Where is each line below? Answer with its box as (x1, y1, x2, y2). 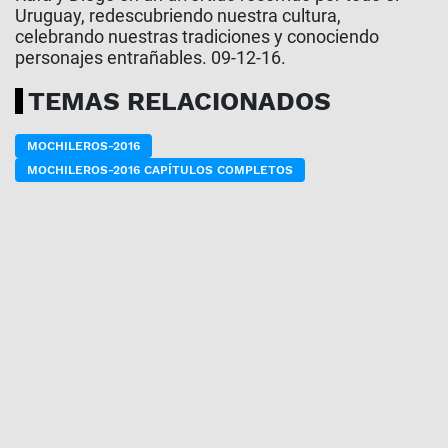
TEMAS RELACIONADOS (28, 85, 331, 116)
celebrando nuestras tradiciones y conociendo (15, 25, 379, 47)
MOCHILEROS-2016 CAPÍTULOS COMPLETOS (27, 162, 293, 177)
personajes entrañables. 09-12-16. (15, 46, 286, 68)
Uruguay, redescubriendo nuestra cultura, (15, 4, 341, 26)
